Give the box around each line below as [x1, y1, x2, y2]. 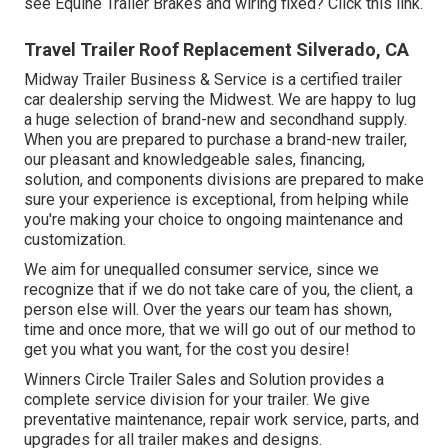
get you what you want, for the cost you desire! [24, 340, 350, 360]
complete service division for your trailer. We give [24, 390, 370, 410]
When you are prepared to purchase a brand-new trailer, [24, 130, 407, 150]
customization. [24, 230, 126, 250]
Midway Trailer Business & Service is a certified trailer [24, 70, 402, 90]
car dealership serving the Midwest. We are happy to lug [24, 90, 416, 110]
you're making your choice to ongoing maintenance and [24, 210, 403, 230]
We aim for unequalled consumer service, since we [24, 260, 379, 280]
